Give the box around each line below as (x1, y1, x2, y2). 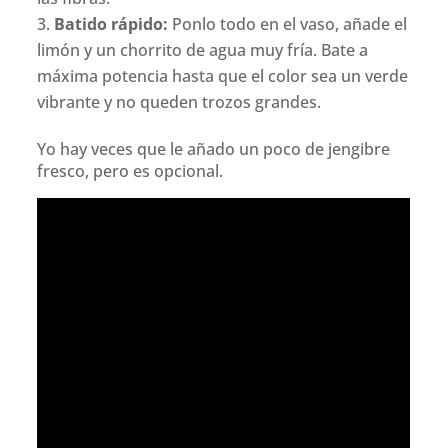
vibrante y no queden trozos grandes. (37, 91, 322, 114)
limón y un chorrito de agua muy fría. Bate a (37, 39, 369, 62)
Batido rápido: (54, 13, 169, 36)
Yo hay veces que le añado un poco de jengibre (37, 138, 391, 161)
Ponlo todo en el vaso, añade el (168, 13, 408, 36)
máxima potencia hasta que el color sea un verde (37, 65, 409, 88)
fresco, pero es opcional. (37, 160, 224, 183)
